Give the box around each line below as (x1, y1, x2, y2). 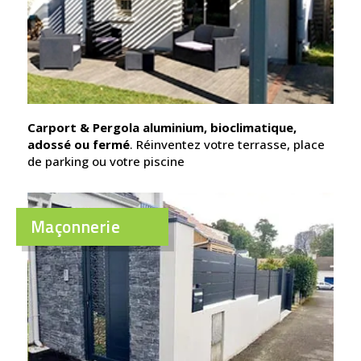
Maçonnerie (30, 213, 121, 239)
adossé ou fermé (27, 135, 130, 152)
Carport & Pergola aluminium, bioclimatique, (27, 118, 297, 135)
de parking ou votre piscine (27, 152, 185, 169)
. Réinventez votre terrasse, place (129, 135, 325, 152)
